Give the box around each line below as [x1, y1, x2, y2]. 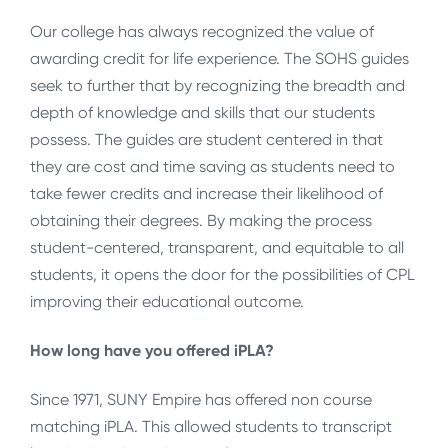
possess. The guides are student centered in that [30, 129, 383, 149]
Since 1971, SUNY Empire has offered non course [30, 390, 372, 410]
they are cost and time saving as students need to [30, 156, 395, 176]
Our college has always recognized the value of [30, 21, 374, 41]
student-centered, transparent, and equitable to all [30, 237, 404, 257]
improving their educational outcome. [30, 291, 304, 311]
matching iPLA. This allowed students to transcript [30, 417, 392, 437]
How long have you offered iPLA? [30, 341, 274, 361]
